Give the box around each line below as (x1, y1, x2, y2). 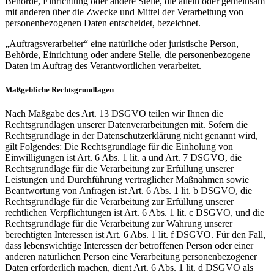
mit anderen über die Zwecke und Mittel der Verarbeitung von (5, 6, 243, 17)
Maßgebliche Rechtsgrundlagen (5, 84, 114, 94)
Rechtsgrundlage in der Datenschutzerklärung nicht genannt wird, (5, 130, 258, 141)
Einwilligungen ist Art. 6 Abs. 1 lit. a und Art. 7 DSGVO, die (5, 152, 242, 163)
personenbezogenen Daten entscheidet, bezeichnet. (5, 17, 201, 28)
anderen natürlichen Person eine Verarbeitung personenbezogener (5, 251, 257, 262)
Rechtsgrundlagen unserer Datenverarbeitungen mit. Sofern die (5, 119, 248, 130)
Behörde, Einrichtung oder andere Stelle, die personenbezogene (5, 49, 250, 60)
